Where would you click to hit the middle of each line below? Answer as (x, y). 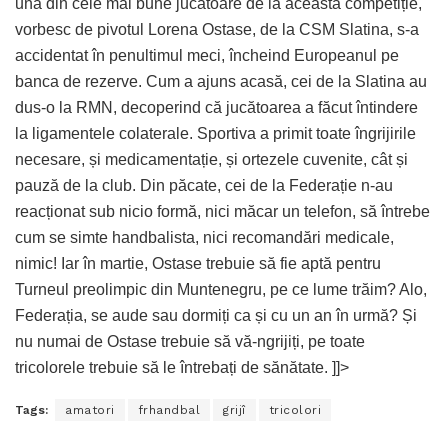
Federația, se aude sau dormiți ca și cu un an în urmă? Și (216, 316)
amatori (90, 410)
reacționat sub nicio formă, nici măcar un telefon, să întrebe (222, 212)
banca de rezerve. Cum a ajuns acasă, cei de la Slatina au (221, 82)
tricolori (294, 410)
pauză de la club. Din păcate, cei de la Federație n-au (204, 186)
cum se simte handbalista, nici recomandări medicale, (204, 238)
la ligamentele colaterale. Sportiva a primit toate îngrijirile (215, 134)
